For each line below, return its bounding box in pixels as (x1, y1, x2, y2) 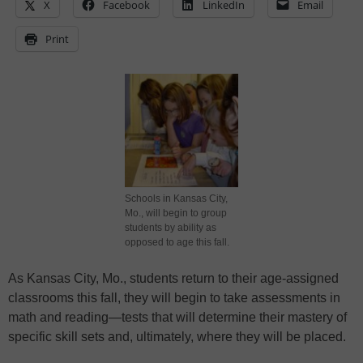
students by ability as (125, 221, 216, 233)
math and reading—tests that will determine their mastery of (8, 310, 347, 324)
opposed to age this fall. (125, 236, 229, 248)
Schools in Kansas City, (125, 192, 228, 204)
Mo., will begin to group (125, 207, 227, 219)
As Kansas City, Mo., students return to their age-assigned (8, 271, 339, 285)
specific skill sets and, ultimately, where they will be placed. (8, 329, 346, 344)
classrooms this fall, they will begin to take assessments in (8, 290, 340, 305)
